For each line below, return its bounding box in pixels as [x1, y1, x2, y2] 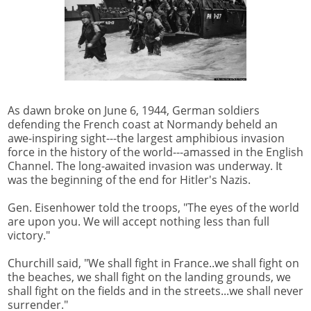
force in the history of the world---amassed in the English [8, 144, 303, 160]
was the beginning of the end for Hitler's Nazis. [8, 172, 251, 188]
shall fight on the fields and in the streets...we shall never [8, 283, 303, 299]
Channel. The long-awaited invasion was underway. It [8, 158, 283, 174]
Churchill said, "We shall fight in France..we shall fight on [8, 255, 299, 271]
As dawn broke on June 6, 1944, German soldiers [8, 103, 260, 119]
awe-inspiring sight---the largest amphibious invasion [8, 131, 285, 146]
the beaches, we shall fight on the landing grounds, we [8, 269, 291, 285]
